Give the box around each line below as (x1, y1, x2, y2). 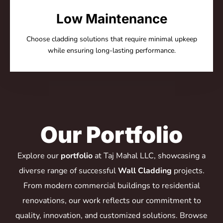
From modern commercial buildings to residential (23, 180, 200, 191)
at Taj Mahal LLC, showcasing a (93, 150, 206, 161)
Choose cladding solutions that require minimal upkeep (26, 34, 197, 44)
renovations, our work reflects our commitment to (22, 195, 201, 206)
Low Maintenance (56, 11, 167, 26)
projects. (171, 165, 205, 176)
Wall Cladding (117, 165, 172, 176)
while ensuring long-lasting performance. (47, 46, 176, 55)
